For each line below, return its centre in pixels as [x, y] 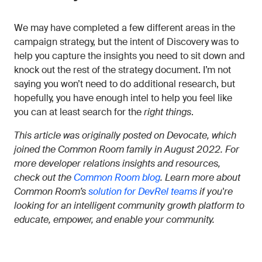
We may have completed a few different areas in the [125, 28]
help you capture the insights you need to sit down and [130, 56]
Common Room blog [117, 177]
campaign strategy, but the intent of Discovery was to [126, 42]
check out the [44, 177]
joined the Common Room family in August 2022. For [127, 149]
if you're [215, 192]
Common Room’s [51, 192]
